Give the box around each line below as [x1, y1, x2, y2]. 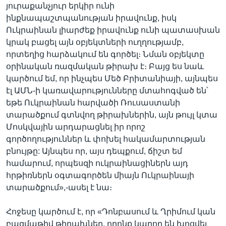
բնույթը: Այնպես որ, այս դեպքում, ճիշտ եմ [6, 146, 182, 155]
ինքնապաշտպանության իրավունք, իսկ [6, 13, 177, 22]
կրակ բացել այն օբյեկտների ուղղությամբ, [6, 37, 184, 46]
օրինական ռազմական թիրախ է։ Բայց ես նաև [6, 62, 204, 71]
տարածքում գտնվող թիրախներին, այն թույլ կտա [6, 110, 217, 119]
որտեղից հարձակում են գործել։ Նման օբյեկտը [6, 49, 204, 59]
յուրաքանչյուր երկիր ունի [6, 1, 115, 10]
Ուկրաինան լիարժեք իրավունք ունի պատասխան [6, 25, 220, 34]
